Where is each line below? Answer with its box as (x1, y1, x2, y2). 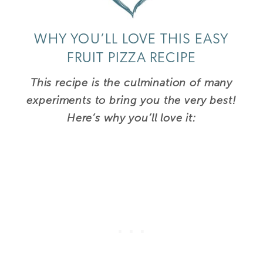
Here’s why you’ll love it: (66, 111, 197, 124)
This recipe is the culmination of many (30, 76, 233, 89)
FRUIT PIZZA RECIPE (66, 51, 197, 66)
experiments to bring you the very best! (26, 93, 237, 107)
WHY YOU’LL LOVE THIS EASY (34, 32, 229, 47)
